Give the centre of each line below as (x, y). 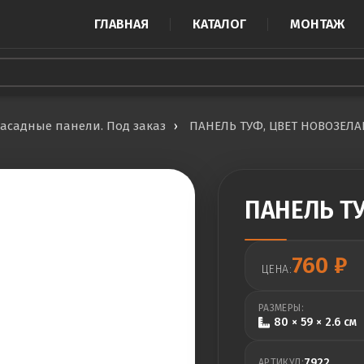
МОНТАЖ (317, 24)
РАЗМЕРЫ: (281, 308)
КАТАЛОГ (219, 24)
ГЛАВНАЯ (121, 24)
